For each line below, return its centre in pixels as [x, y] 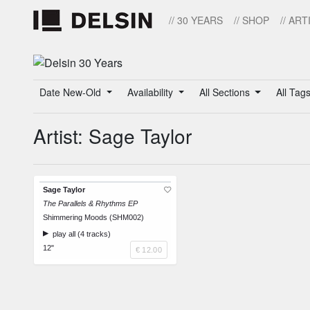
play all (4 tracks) [80, 234]
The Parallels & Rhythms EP [90, 204]
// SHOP [252, 20]
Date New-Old [72, 92]
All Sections [226, 92]
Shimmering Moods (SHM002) [93, 218]
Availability [151, 92]
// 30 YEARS [196, 20]
